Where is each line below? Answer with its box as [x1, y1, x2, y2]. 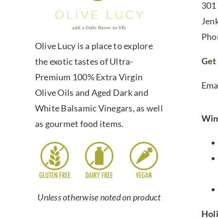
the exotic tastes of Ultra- [35, 56, 133, 67]
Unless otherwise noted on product [37, 192, 161, 203]
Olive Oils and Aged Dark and [35, 87, 148, 98]
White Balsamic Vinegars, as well [35, 103, 163, 114]
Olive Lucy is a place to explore [35, 40, 153, 52]
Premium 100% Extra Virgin [35, 72, 143, 83]
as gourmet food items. [35, 118, 124, 129]
